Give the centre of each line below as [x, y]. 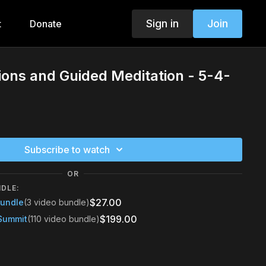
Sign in [162, 23]
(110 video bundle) [64, 219]
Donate [45, 24]
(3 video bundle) [57, 202]
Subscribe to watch [67, 150]
